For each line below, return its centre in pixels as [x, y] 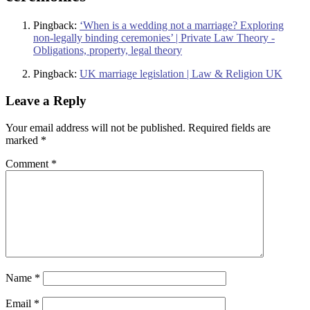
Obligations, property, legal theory [108, 51]
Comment [28, 163]
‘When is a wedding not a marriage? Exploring [182, 26]
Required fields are [229, 127]
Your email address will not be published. [95, 127]
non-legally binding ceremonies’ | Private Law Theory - [154, 38]
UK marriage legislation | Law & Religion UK [181, 74]
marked [23, 140]
